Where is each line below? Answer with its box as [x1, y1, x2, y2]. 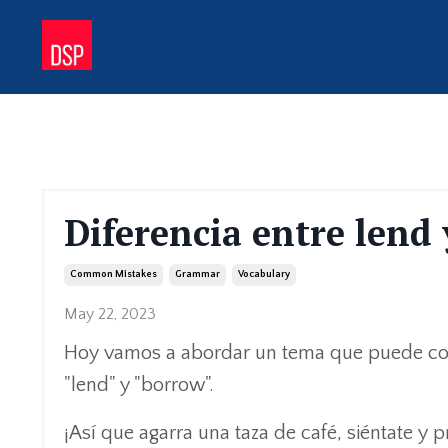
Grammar [175, 269, 220, 280]
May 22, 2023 [64, 305, 156, 323]
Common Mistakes [70, 269, 157, 280]
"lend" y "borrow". [64, 374, 214, 396]
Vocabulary [238, 269, 290, 280]
